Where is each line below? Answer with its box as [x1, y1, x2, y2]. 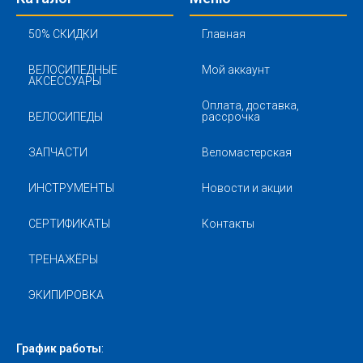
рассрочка [202, 110, 260, 124]
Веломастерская [202, 146, 292, 160]
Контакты [202, 217, 254, 231]
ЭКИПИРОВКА [28, 288, 104, 302]
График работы [16, 342, 101, 356]
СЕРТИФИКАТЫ [28, 217, 110, 231]
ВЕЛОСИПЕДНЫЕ [28, 63, 117, 77]
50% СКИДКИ [28, 28, 98, 41]
